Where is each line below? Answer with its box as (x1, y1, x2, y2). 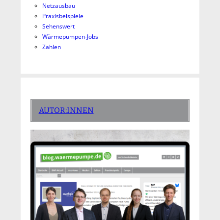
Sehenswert (42, 22, 75, 31)
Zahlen (42, 43, 61, 52)
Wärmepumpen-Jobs (42, 32, 98, 41)
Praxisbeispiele (42, 12, 83, 21)
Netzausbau (42, 1, 75, 10)
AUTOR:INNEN (38, 106, 94, 115)
